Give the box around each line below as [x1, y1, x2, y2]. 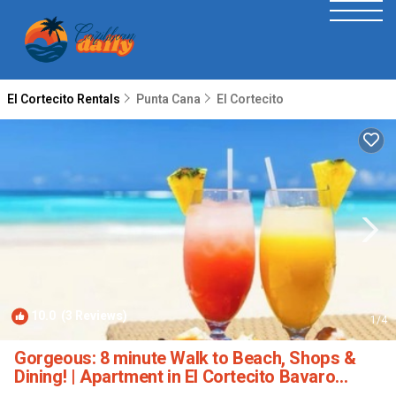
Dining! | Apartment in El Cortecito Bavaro [14, 364, 336, 390]
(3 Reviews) [56, 307, 127, 325]
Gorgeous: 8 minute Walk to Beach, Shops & [14, 346, 356, 371]
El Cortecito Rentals [7, 90, 123, 109]
